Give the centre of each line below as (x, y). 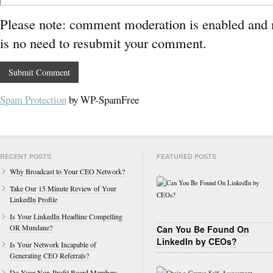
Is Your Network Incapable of (53, 244)
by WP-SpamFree (103, 100)
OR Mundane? (31, 227)
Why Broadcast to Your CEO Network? (67, 171)
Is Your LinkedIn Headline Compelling (66, 216)
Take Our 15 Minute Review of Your (63, 188)
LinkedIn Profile (34, 199)
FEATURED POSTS (186, 156)
